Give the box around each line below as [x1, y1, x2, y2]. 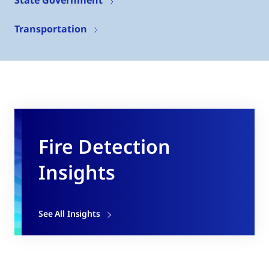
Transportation [14, 22, 87, 35]
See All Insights [38, 208, 100, 220]
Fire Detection [38, 133, 171, 160]
